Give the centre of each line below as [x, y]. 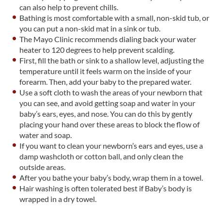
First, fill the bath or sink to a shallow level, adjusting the [112, 61]
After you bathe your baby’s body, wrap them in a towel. [111, 178]
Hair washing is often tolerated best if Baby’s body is [106, 188]
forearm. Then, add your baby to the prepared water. [106, 82]
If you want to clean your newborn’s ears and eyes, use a [111, 146]
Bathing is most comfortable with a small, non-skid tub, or [115, 18]
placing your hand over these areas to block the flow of [110, 124]
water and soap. [46, 135]
